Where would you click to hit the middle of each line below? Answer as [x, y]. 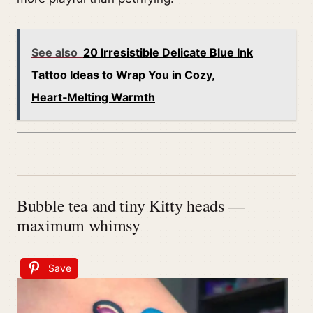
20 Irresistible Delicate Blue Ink [168, 53]
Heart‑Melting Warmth [93, 97]
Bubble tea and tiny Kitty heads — [131, 206]
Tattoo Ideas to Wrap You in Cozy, [123, 75]
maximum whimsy [79, 225]
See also [54, 53]
